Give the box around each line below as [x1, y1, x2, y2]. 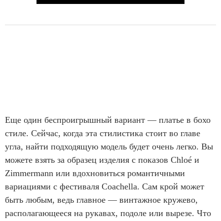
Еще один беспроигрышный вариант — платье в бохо [5, 114, 211, 125]
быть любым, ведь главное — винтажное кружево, [5, 194, 198, 205]
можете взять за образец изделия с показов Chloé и [5, 154, 199, 165]
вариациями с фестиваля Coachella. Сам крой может [5, 181, 204, 191]
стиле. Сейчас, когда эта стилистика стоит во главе [5, 128, 200, 138]
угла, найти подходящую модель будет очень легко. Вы [5, 141, 213, 151]
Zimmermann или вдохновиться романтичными [5, 168, 185, 178]
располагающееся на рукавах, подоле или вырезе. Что [5, 208, 211, 218]
